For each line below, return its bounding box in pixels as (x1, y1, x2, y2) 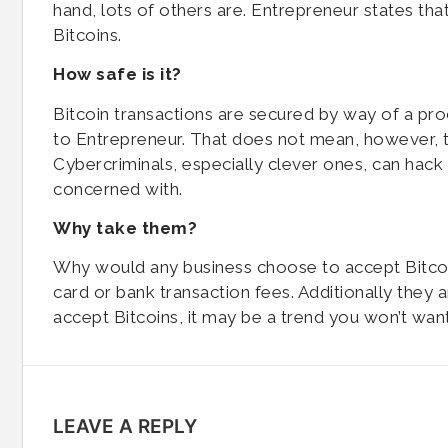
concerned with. (53, 178, 183, 199)
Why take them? (53, 217, 197, 238)
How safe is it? (53, 64, 182, 85)
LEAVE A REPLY (53, 414, 197, 438)
